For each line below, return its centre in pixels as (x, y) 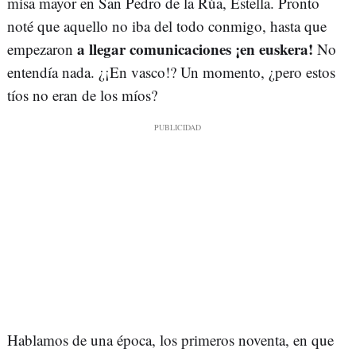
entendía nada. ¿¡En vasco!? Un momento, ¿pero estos (171, 72)
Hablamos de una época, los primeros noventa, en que (170, 340)
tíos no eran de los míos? (82, 95)
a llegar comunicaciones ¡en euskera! (195, 49)
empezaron (42, 49)
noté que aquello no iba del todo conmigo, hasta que (167, 26)
